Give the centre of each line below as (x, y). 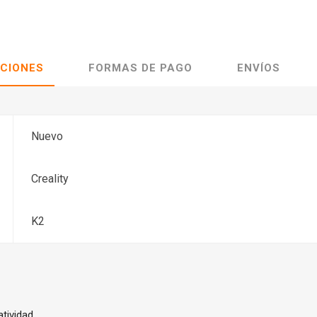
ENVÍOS (259, 68)
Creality (50, 178)
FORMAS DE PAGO (140, 68)
